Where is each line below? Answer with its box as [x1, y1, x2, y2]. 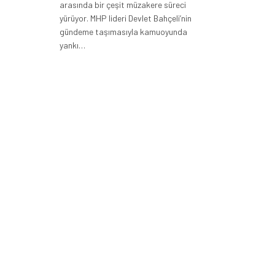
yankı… [60, 40, 85, 51]
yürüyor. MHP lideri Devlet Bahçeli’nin [60, 13, 192, 24]
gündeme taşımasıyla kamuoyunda [60, 26, 187, 37]
